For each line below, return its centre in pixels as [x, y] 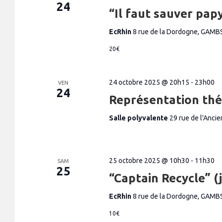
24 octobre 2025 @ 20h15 [149, 82]
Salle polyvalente [139, 118]
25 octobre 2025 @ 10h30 [149, 161]
